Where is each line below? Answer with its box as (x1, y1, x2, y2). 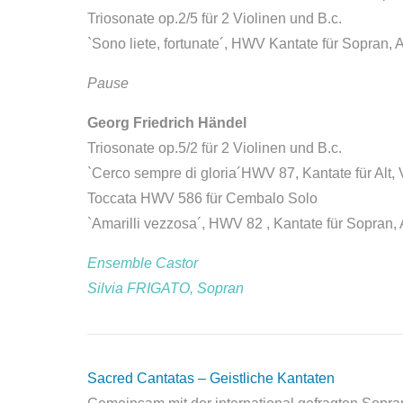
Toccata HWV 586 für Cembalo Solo (87, 191, 318, 206)
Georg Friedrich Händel (87, 115, 246, 130)
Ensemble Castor (87, 255, 198, 271)
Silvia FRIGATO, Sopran (87, 281, 244, 296)
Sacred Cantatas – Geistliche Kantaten (87, 371, 335, 386)
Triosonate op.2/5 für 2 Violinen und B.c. (87, 11, 342, 26)
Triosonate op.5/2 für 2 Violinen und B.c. (87, 140, 342, 156)
